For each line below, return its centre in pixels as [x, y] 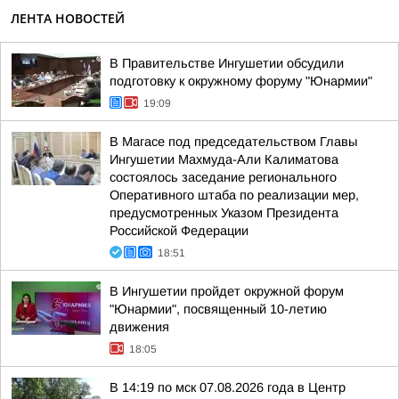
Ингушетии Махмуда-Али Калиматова [224, 159]
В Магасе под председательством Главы [233, 142]
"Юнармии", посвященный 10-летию [218, 309]
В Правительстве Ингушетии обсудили [227, 63]
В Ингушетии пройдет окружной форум [227, 291]
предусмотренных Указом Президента [224, 213]
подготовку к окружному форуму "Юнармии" [241, 81]
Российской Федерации [179, 231]
